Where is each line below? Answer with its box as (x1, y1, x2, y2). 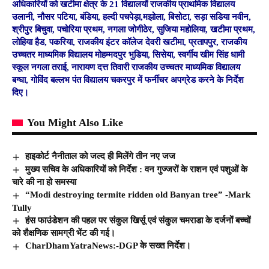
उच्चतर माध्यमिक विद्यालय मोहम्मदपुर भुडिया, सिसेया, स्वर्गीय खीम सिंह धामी (12, 50, 244, 60)
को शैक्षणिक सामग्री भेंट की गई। (12, 228, 115, 238)
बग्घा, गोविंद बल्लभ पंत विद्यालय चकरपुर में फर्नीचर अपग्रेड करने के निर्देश (12, 75, 244, 85)
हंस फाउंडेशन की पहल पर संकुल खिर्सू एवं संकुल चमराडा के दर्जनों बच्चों (25, 215, 251, 225)
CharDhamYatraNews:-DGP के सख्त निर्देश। (25, 241, 192, 251)
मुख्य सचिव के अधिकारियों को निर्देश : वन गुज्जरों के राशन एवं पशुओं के (25, 164, 248, 174)
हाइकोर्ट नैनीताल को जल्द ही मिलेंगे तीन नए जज (25, 151, 176, 162)
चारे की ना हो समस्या (12, 177, 76, 187)
